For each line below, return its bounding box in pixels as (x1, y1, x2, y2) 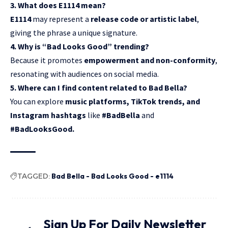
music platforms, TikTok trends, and (65, 96, 200, 106)
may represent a (31, 13, 91, 24)
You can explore (10, 96, 65, 106)
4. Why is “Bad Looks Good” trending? (10, 41, 149, 51)
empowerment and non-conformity (84, 54, 215, 65)
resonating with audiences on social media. (10, 68, 159, 79)
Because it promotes (10, 54, 84, 65)
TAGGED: (17, 171, 50, 181)
